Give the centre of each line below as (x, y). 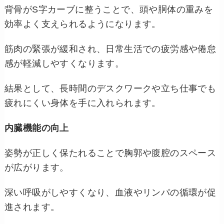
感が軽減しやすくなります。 (64, 63)
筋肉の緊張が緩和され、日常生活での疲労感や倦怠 (110, 49)
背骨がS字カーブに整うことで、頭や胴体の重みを (109, 9)
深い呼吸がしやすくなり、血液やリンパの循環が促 (110, 193)
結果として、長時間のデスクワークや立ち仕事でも (110, 89)
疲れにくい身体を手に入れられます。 (82, 103)
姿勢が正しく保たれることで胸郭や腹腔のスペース (110, 153)
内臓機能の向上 (36, 128)
